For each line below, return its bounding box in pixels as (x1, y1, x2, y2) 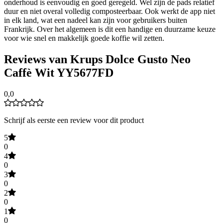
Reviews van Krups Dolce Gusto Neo (4, 52, 191, 66)
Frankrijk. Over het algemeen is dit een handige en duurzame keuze (4, 24, 216, 33)
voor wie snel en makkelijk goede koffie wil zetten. (4, 33, 164, 42)
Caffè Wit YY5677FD (4, 66, 113, 79)
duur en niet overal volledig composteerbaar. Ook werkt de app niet (4, 6, 215, 15)
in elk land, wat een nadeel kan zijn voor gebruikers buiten (4, 15, 187, 24)
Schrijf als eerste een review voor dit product (4, 115, 144, 124)
